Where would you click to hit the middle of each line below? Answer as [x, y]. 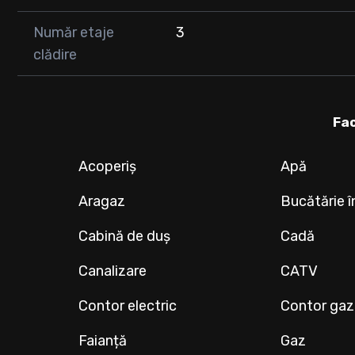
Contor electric [128, 306]
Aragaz [102, 202]
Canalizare [113, 271]
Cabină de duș [125, 237]
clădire [55, 55]
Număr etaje [74, 33]
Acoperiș [108, 167]
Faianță [103, 341]
